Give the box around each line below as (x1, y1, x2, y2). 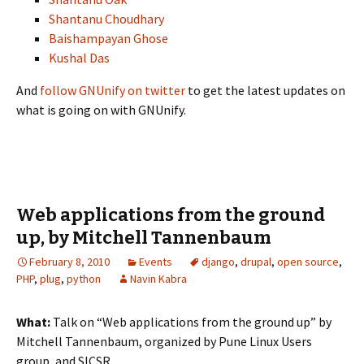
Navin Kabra (130, 271, 187, 286)
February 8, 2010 (29, 254, 110, 269)
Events (139, 254, 172, 269)
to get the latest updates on (185, 82, 345, 98)
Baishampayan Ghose (49, 30, 168, 46)
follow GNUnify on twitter (40, 82, 185, 98)
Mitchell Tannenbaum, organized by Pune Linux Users (16, 333, 312, 349)
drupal (240, 254, 271, 269)
